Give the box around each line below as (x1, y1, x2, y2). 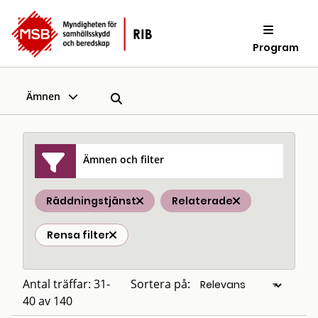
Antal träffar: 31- (23, 276, 110, 292)
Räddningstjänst (46, 194, 136, 208)
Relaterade (172, 194, 233, 208)
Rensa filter (47, 228, 109, 242)
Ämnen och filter (83, 152, 165, 166)
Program (253, 40, 300, 55)
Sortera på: (131, 276, 190, 292)
